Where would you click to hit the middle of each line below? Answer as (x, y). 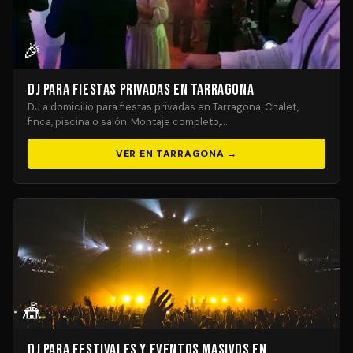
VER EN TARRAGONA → (176, 154)
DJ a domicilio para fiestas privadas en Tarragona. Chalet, (163, 107)
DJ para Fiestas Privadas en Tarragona (141, 90)
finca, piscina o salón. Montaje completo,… (127, 122)
